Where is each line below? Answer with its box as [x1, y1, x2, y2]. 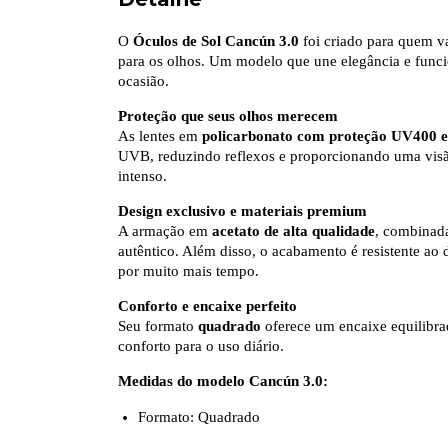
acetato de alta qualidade [212, 223, 375, 240]
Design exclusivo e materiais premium [118, 203, 367, 220]
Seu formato [118, 318, 198, 335]
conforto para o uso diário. [118, 338, 284, 355]
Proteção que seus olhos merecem [118, 108, 338, 125]
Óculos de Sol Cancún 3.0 [133, 33, 299, 50]
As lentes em [118, 128, 202, 145]
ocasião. [118, 73, 169, 90]
